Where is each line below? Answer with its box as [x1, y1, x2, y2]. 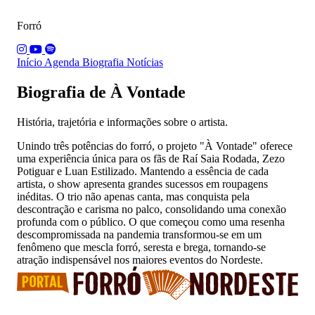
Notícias [127, 56, 163, 69]
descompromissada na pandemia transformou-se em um [17, 228, 262, 240]
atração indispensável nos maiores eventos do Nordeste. [17, 253, 263, 266]
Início [17, 56, 44, 69]
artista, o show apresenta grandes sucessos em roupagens [17, 177, 268, 190]
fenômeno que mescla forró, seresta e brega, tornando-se [17, 240, 266, 253]
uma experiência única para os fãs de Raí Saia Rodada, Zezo [17, 152, 285, 165]
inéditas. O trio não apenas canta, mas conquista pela [17, 190, 250, 202]
